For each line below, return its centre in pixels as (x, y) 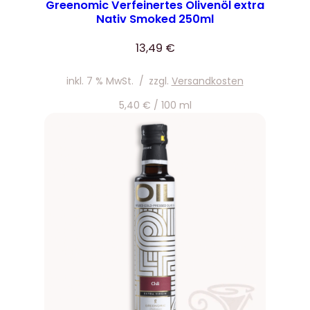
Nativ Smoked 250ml (155, 19)
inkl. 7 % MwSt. (100, 81)
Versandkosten (207, 81)
